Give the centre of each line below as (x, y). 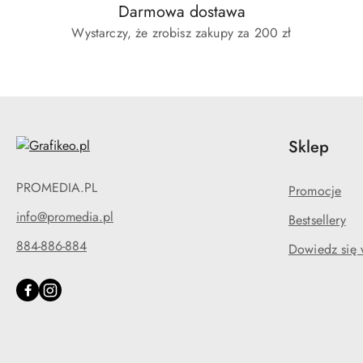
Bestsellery (317, 220)
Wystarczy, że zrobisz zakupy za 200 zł (181, 33)
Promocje (315, 191)
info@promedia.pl (65, 217)
